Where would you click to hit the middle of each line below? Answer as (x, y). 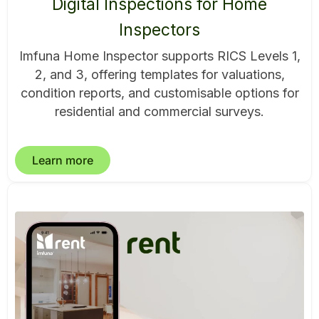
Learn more (63, 160)
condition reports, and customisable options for (159, 93)
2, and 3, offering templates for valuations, (159, 75)
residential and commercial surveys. (159, 112)
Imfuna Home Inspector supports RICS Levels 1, (159, 56)
